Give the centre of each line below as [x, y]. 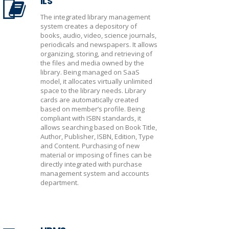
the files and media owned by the [92, 63]
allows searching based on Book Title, [99, 127]
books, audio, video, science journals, [98, 35]
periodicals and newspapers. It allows [99, 44]
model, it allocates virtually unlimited [96, 81]
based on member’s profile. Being [93, 109]
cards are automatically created [89, 100]
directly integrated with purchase [91, 164]
